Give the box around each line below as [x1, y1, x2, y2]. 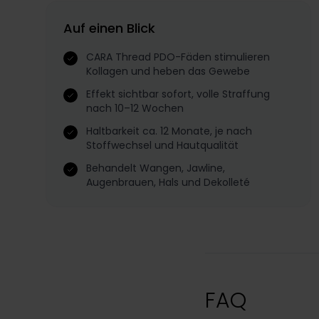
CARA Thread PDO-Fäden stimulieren [86, 49, 270, 64]
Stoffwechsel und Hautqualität [86, 137, 239, 152]
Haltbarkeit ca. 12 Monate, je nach [86, 123, 252, 138]
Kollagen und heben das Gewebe [86, 63, 250, 78]
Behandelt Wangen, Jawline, [86, 160, 225, 175]
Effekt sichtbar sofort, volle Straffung [86, 86, 270, 101]
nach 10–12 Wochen [86, 100, 184, 115]
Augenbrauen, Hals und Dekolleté [86, 174, 250, 189]
